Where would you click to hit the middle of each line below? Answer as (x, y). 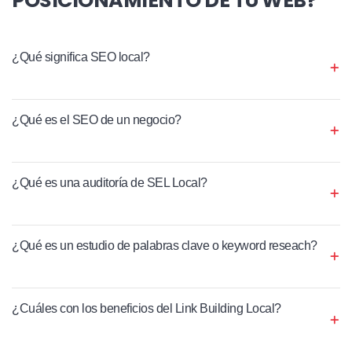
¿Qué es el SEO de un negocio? (97, 119)
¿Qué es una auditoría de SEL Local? (110, 182)
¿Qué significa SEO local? (81, 57)
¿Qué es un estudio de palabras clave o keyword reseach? (165, 245)
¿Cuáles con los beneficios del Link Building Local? (147, 308)
